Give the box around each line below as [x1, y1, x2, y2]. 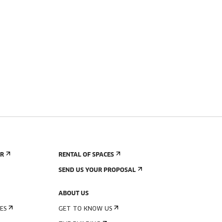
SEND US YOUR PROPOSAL [58, 167, 136, 173]
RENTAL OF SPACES [58, 152, 114, 158]
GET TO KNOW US [58, 206, 112, 212]
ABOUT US [58, 191, 89, 197]
